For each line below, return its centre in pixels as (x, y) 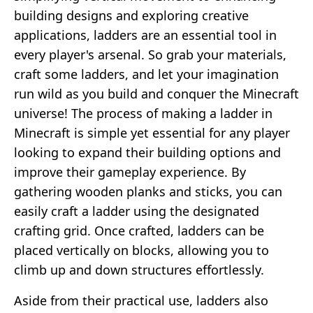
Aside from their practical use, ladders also (141, 300)
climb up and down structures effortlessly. (139, 269)
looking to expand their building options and (147, 152)
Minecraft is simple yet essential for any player (152, 132)
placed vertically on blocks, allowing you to (141, 250)
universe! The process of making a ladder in (143, 113)
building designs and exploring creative (131, 15)
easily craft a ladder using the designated (137, 211)
